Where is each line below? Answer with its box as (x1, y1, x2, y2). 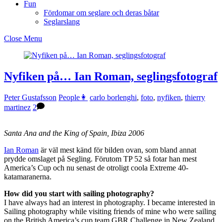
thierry (185, 93, 205, 102)
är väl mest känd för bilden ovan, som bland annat (39, 145, 196, 154)
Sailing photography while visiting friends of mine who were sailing (4, 207, 216, 216)
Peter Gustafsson (4, 93, 56, 102)
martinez (4, 103, 31, 111)
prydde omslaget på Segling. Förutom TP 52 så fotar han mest (4, 154, 197, 163)
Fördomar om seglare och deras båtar (44, 8, 159, 17)
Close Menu (4, 34, 42, 43)
